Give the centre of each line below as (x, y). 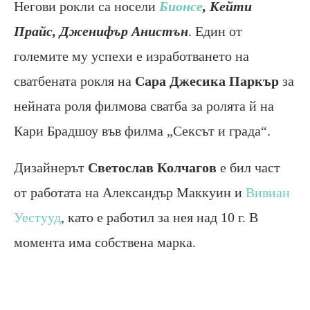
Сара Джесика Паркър (207, 81)
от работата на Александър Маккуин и (130, 192)
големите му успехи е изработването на (131, 56)
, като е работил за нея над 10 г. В (159, 217)
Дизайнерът (49, 167)
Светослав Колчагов (151, 167)
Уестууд (37, 217)
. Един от (215, 31)
